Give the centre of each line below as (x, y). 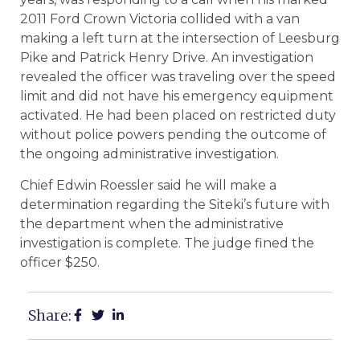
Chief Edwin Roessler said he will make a (148, 185)
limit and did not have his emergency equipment (177, 96)
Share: (50, 316)
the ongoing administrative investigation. (149, 154)
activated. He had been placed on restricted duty (178, 116)
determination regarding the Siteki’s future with (175, 204)
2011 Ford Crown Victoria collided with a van (160, 19)
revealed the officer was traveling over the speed (178, 77)
